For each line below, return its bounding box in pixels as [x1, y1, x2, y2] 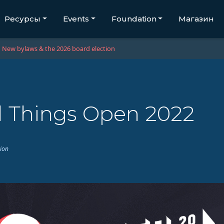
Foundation [111, 14, 156, 23]
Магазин [178, 14, 214, 23]
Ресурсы [4, 14, 40, 23]
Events [62, 14, 89, 23]
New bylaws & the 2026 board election [2, 44, 115, 53]
